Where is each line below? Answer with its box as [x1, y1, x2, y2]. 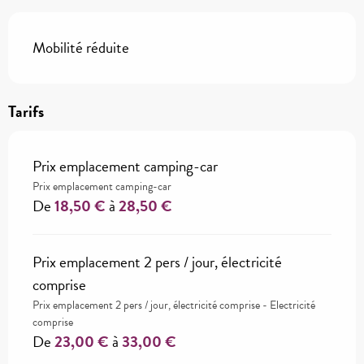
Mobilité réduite [32, 35, 129, 59]
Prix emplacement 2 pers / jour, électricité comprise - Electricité [32, 296, 315, 314]
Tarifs [8, 98, 44, 123]
